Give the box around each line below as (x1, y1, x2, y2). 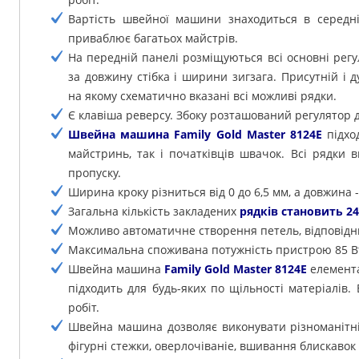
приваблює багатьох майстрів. (68, 30, 238, 46)
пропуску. (68, 165, 121, 181)
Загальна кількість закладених (68, 204, 240, 220)
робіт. (68, 300, 99, 316)
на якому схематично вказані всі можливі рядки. (68, 88, 337, 104)
